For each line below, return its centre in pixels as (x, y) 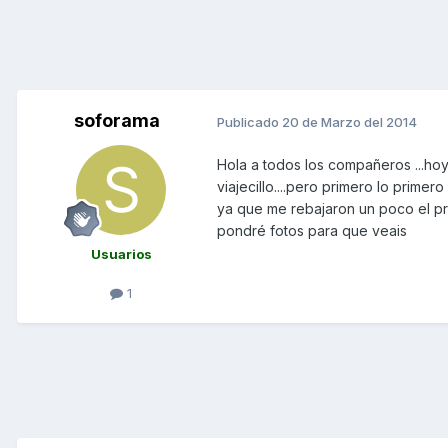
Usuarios (121, 254)
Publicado (249, 121)
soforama (117, 121)
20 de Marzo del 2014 (349, 121)
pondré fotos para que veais (312, 231)
